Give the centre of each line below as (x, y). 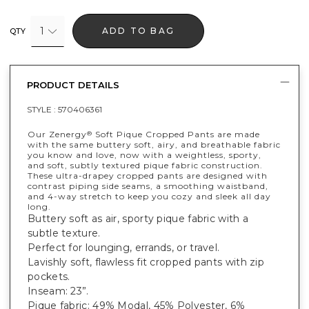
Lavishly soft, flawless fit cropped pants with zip (146, 262)
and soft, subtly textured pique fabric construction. (145, 166)
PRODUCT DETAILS (73, 85)
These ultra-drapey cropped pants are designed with (148, 176)
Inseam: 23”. (58, 291)
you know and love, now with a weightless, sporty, (144, 155)
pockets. (49, 277)
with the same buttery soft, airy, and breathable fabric (154, 145)
